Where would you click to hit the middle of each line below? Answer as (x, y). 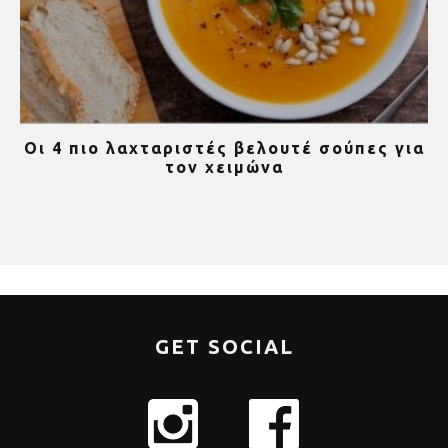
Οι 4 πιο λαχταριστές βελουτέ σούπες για (224, 147)
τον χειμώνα (224, 166)
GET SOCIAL (224, 346)
